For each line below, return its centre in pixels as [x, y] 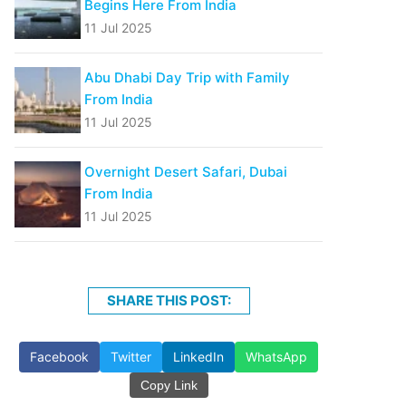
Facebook [59, 357]
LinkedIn [198, 357]
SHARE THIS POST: [169, 301]
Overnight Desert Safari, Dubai [186, 172]
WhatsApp [276, 357]
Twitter [131, 357]
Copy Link [169, 386]
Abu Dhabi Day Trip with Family [188, 78]
